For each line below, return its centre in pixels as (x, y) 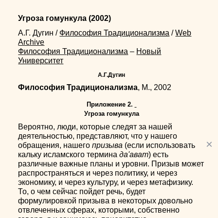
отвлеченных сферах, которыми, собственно (99, 210)
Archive (31, 42)
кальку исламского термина (69, 154)
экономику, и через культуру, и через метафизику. (106, 182)
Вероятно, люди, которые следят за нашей (95, 127)
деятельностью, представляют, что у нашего (98, 136)
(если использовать (159, 145)
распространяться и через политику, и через (98, 173)
